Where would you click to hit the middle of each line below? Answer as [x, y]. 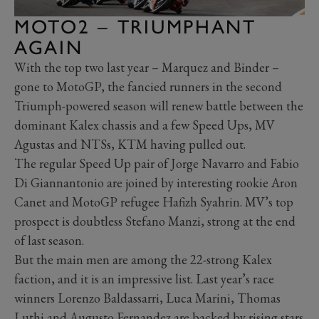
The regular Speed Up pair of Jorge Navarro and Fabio [157, 163]
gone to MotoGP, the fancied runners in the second [148, 86]
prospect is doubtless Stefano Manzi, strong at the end [155, 221]
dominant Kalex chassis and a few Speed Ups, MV [145, 125]
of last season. [49, 240]
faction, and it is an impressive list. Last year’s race [144, 278]
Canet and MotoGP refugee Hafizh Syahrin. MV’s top [154, 202]
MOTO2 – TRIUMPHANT [135, 26]
